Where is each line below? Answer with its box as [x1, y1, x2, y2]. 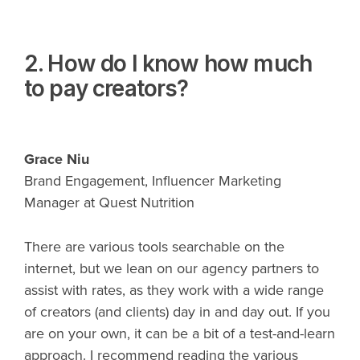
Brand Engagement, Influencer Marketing [24, 171, 281, 190]
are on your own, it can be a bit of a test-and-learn [24, 324, 335, 342]
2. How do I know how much [24, 50, 313, 78]
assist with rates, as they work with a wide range [24, 280, 324, 299]
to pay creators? [24, 75, 189, 103]
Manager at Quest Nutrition [24, 193, 194, 211]
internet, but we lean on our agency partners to [24, 259, 319, 277]
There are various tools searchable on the [24, 237, 284, 256]
